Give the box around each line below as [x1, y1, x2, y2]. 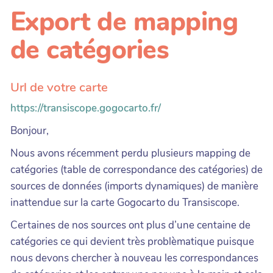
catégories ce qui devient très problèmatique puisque [10, 234, 254, 249]
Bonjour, [10, 123, 49, 138]
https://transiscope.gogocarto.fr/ [10, 101, 161, 115]
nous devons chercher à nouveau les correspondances [10, 250, 258, 265]
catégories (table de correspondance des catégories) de [10, 162, 263, 177]
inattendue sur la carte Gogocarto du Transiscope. [10, 195, 239, 210]
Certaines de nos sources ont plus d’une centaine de [10, 218, 250, 232]
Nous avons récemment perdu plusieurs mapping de [10, 146, 250, 160]
